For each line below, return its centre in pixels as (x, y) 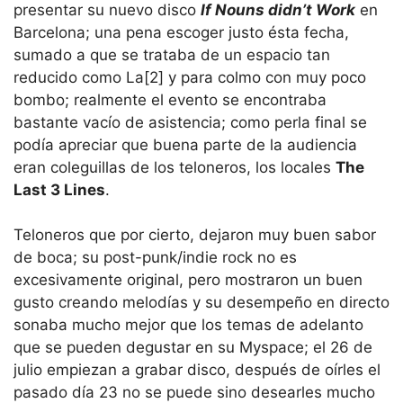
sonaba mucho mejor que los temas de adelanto (188, 325)
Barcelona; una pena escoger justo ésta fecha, (181, 32)
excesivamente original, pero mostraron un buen (188, 280)
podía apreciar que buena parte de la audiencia (185, 144)
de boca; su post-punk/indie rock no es (155, 258)
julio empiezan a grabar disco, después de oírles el (197, 370)
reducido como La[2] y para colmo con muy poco (190, 77)
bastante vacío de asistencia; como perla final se (190, 122)
